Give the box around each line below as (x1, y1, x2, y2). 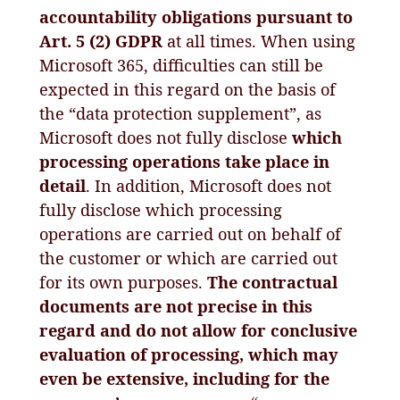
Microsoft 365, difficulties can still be (39, 54, 324, 76)
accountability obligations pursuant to (39, 5, 354, 28)
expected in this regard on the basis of (39, 78, 337, 100)
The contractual (207, 271, 338, 293)
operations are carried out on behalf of (39, 222, 342, 245)
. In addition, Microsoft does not (86, 174, 332, 196)
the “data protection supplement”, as (39, 102, 322, 124)
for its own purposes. (39, 271, 208, 293)
